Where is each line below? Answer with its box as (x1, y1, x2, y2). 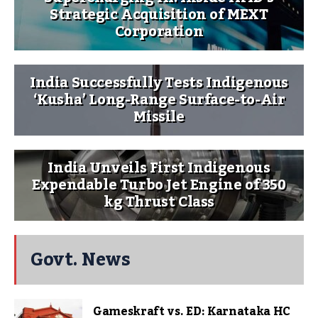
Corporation (114, 17, 204, 46)
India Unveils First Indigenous (48, 153, 270, 182)
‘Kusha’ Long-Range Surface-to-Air (33, 85, 285, 114)
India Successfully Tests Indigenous (29, 68, 288, 97)
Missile (133, 102, 185, 131)
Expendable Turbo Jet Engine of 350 (32, 170, 286, 199)
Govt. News (31, 241, 130, 278)
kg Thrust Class (104, 187, 214, 216)
